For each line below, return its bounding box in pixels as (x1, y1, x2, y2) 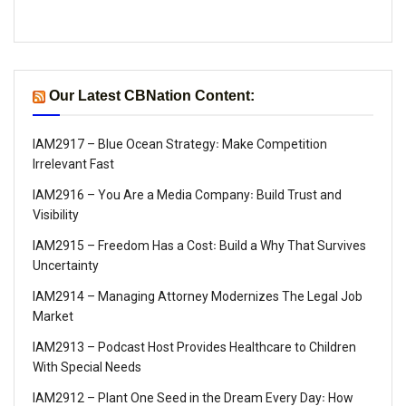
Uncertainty (33, 257, 99, 273)
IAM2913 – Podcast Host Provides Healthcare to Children (33, 339, 356, 354)
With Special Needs (33, 359, 141, 374)
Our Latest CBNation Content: (49, 87, 255, 103)
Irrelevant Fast (33, 156, 114, 171)
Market (33, 308, 73, 324)
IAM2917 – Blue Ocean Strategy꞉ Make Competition (33, 136, 327, 151)
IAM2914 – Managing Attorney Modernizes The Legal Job (33, 288, 362, 304)
